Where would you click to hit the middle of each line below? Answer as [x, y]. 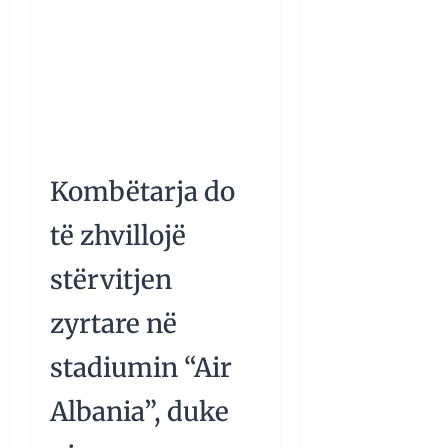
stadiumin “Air [141, 368]
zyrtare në [113, 324]
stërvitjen [111, 280]
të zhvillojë [118, 236]
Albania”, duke [139, 412]
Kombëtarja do [142, 192]
